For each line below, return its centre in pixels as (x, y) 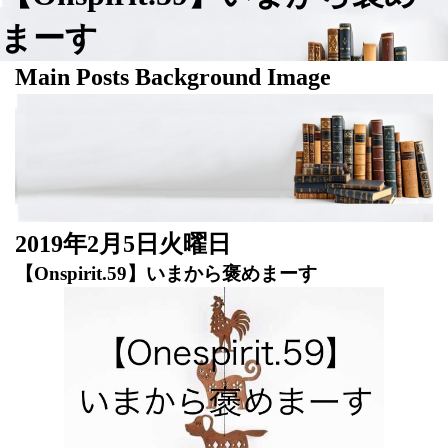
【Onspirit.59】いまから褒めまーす (166, 273)
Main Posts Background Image (173, 77)
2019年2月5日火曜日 (123, 244)
